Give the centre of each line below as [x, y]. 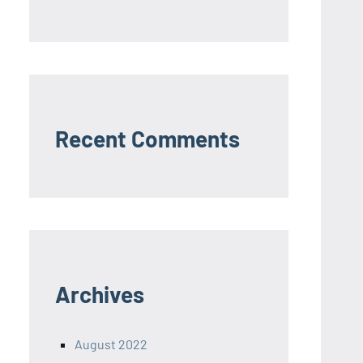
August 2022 [111, 344]
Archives [100, 295]
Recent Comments [147, 139]
